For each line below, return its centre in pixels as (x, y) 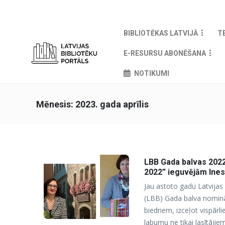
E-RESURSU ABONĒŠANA (164, 53)
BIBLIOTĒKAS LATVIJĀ (160, 33)
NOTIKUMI (151, 73)
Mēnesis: (56, 104)
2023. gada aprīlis (112, 104)
